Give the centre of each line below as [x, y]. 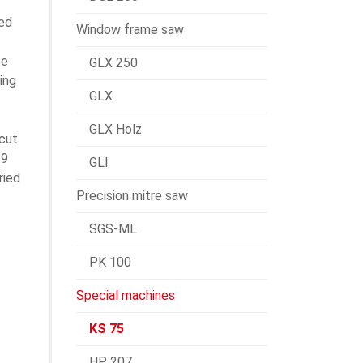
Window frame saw [130, 30]
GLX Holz [115, 129]
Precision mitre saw [132, 196]
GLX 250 [113, 63]
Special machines [126, 295]
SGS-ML [113, 229]
